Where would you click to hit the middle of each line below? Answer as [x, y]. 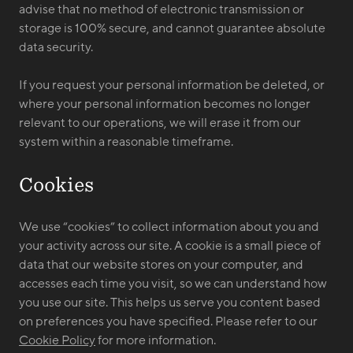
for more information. [156, 340]
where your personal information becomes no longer [165, 104]
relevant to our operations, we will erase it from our [160, 123]
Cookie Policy [57, 340]
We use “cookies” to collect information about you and [169, 227]
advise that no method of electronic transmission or [162, 9]
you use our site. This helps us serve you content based [170, 303]
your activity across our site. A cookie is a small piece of [170, 246]
